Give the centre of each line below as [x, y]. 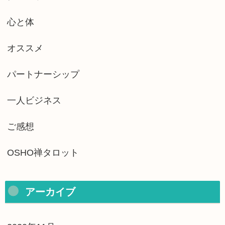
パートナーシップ [43, 74]
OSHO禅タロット [43, 152]
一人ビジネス [34, 100]
